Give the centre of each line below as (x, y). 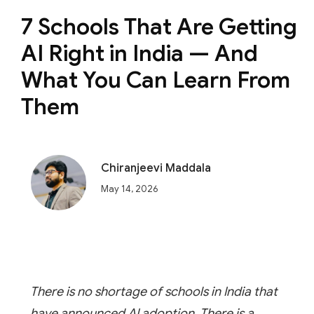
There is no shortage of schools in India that (153, 291)
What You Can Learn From (156, 80)
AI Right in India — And (139, 53)
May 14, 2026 (129, 189)
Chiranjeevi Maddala (156, 169)
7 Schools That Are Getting (159, 26)
